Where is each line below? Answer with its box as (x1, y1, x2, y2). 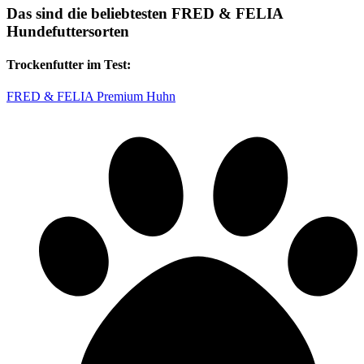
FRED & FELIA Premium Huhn (6, 89, 175, 104)
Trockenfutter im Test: (6, 57, 131, 71)
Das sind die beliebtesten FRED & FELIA (6, 4, 283, 22)
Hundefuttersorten (6, 22, 129, 40)
